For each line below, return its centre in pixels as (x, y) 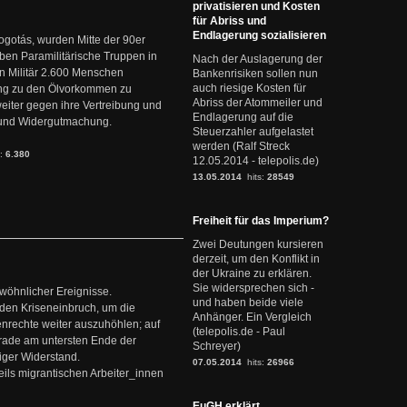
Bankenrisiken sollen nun (255, 74)
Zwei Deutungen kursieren (258, 244)
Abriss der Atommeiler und (258, 103)
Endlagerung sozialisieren (259, 35)
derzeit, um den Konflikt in (256, 259)
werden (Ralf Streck (241, 146)
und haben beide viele (248, 303)
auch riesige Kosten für (249, 88)
